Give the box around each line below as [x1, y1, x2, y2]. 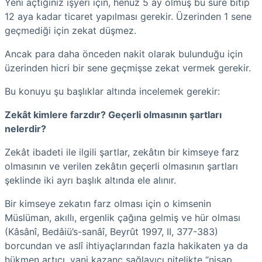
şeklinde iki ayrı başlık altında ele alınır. [5, 174, 179, 186]
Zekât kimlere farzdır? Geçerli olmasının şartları [5, 108, 222, 120]
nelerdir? [5, 122, 49, 135]
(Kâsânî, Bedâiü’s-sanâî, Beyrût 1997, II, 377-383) [5, 225, 218, 237]
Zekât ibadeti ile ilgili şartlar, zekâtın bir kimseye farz [5, 146, 239, 158]
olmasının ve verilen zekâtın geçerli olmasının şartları [5, 160, 238, 172]
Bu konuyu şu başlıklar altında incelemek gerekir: [5, 85, 220, 97]
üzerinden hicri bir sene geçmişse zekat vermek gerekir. [5, 61, 251, 74]
